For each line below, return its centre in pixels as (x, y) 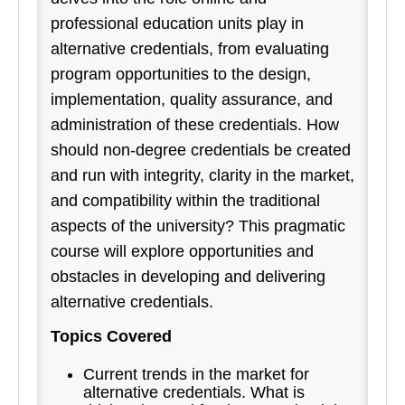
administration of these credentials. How (195, 124)
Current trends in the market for (196, 374)
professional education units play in (177, 23)
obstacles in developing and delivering (188, 276)
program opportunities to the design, (181, 74)
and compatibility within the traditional (185, 200)
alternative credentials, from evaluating (190, 48)
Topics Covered (111, 336)
